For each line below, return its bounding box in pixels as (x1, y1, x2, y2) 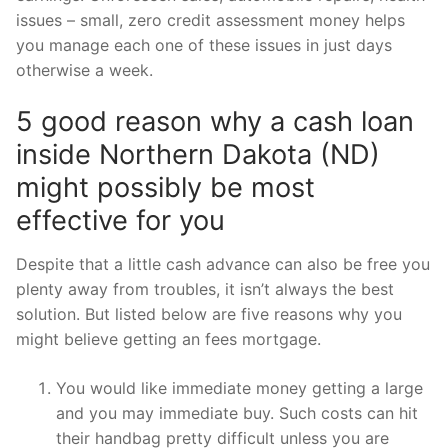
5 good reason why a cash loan (16, 105, 414, 139)
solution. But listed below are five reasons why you (16, 304, 402, 325)
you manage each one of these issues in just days (16, 34, 392, 55)
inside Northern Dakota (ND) (16, 138, 380, 172)
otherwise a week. (16, 59, 153, 80)
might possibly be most (16, 171, 315, 205)
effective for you (16, 204, 225, 238)
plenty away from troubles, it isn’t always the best (16, 279, 394, 300)
